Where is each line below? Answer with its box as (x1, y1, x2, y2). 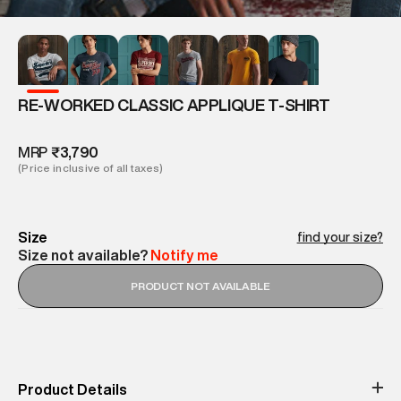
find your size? (296, 230, 383, 243)
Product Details (18, 381, 127, 397)
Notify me (150, 247, 218, 262)
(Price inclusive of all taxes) (18, 161, 164, 174)
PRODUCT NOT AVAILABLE (131, 279, 270, 292)
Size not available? (18, 247, 148, 262)
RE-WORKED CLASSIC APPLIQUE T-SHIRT (18, 96, 330, 113)
